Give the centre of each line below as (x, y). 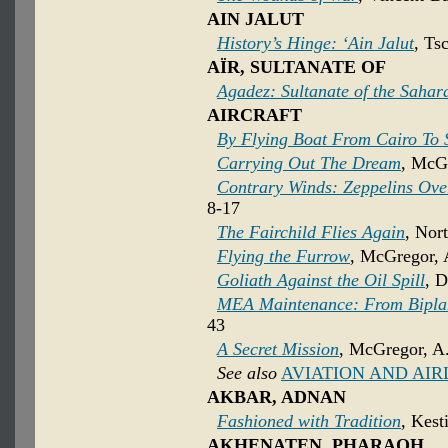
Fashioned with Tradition (309, 421)
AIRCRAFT (254, 115)
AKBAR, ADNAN (276, 397)
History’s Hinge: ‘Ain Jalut (315, 43)
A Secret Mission (278, 349)
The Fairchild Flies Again (311, 232)
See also (247, 373)
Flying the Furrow (283, 256)
